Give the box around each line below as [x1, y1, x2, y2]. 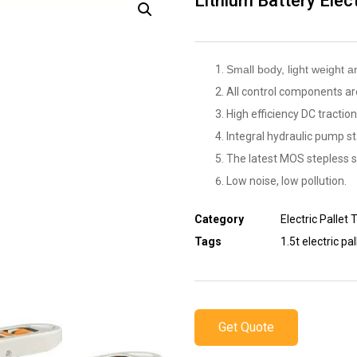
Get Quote [218, 319, 274, 335]
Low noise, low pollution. [226, 174, 347, 187]
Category [194, 212, 244, 226]
